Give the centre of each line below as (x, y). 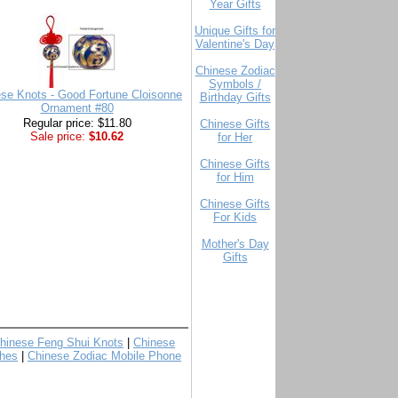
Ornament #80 (77, 108)
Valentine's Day (235, 44)
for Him (235, 177)
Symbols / (235, 84)
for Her (235, 137)
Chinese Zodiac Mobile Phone (104, 356)
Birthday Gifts (235, 97)
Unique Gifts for (235, 31)
